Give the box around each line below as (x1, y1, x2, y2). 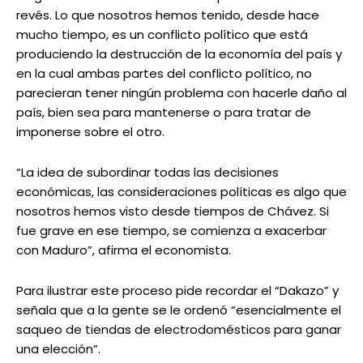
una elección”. (16, 340, 100, 358)
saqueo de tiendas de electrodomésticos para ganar (16, 321, 341, 339)
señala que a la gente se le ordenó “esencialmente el (16, 301, 341, 319)
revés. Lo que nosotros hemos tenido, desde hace (16, 6, 319, 24)
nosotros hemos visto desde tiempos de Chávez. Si (16, 203, 329, 220)
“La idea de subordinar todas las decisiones (16, 164, 279, 181)
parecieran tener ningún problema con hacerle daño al (16, 84, 347, 102)
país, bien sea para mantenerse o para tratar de (16, 104, 311, 122)
